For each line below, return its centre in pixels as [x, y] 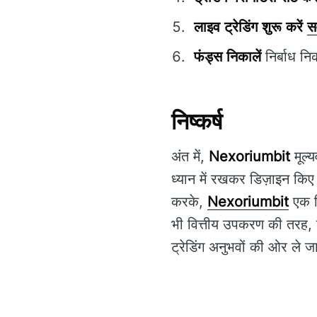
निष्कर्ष [197, 122]
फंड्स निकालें [227, 57]
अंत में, [190, 156]
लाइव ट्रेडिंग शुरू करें [248, 27]
